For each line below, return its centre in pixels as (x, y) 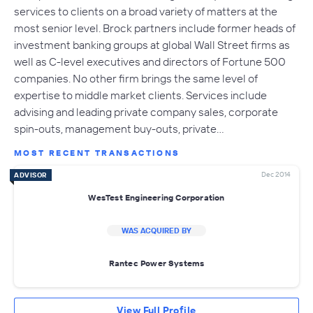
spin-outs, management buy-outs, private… (119, 128)
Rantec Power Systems (156, 263)
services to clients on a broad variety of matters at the (146, 11)
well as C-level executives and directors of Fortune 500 (150, 61)
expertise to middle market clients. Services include (140, 95)
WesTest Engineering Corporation (156, 198)
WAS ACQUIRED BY (156, 230)
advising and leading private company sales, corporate (146, 111)
